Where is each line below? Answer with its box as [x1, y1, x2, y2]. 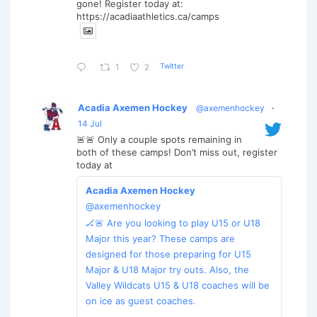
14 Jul [78, 117, 102, 129]
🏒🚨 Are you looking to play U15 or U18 [86, 217, 260, 229]
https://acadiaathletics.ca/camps [76, 10, 219, 22]
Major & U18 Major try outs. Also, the [86, 263, 249, 275]
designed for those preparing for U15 [86, 248, 251, 260]
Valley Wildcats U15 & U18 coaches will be [86, 279, 270, 291]
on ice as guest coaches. [86, 294, 196, 306]
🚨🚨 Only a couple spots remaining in [76, 133, 242, 145]
